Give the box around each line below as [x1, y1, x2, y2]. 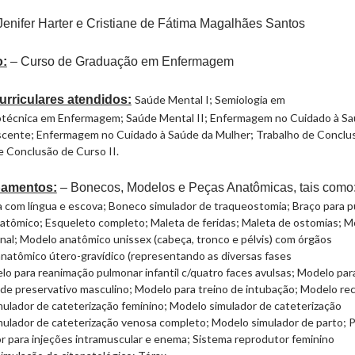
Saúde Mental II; [125, 110, 208, 124]
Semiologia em [214, 92, 285, 106]
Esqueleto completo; [44, 215, 151, 229]
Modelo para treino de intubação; [134, 281, 300, 296]
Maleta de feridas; [150, 215, 242, 229]
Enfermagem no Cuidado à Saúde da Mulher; [36, 127, 254, 141]
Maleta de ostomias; [241, 215, 344, 229]
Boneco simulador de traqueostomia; [108, 198, 292, 212]
